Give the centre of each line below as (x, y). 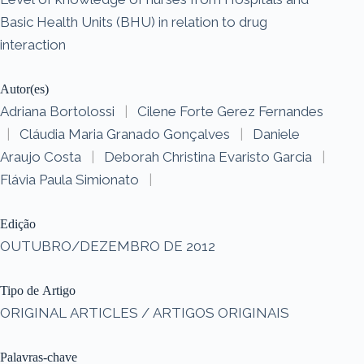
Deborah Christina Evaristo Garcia (208, 156)
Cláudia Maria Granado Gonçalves (125, 134)
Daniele (276, 134)
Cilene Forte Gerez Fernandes (230, 111)
